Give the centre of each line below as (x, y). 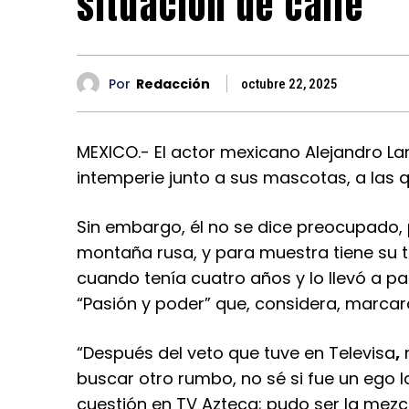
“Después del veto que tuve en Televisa (236, 353)
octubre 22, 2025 (289, 84)
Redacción (173, 84)
